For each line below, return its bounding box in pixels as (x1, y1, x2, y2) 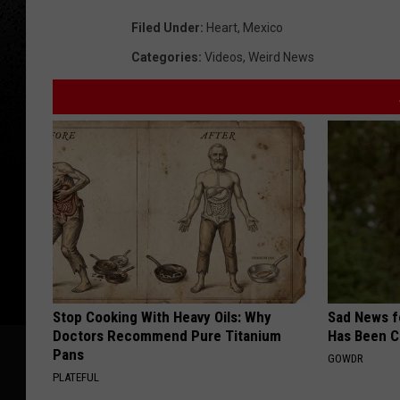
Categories (131, 50, 198, 65)
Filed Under (131, 21, 200, 36)
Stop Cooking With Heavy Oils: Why (53, 308, 271, 327)
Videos (204, 50, 243, 65)
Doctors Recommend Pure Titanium (53, 327, 281, 346)
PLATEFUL (53, 371, 99, 385)
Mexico (243, 21, 283, 36)
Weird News (248, 50, 314, 65)
